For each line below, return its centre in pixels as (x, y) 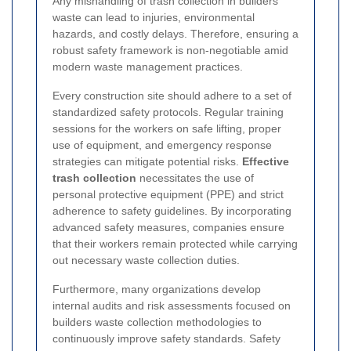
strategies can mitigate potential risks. (147, 161)
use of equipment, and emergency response (162, 145)
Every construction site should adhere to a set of (172, 95)
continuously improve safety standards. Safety (166, 338)
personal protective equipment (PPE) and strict (168, 194)
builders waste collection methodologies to (157, 322)
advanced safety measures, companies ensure (168, 227)
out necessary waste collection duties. (146, 260)
